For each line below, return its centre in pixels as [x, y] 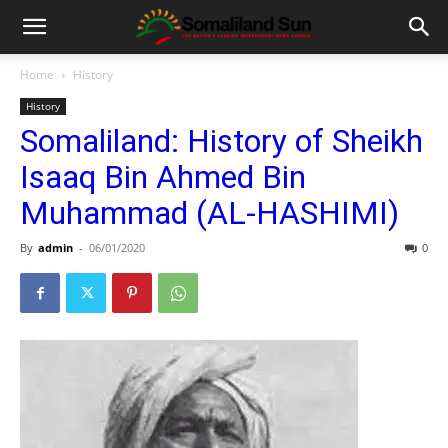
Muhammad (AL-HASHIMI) [209, 213]
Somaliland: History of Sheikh [221, 141]
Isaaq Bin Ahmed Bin [163, 177]
